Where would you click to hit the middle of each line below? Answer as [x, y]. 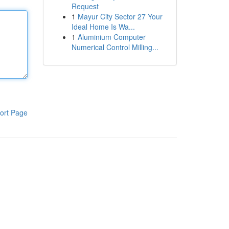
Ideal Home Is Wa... [103, 27]
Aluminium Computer [111, 37]
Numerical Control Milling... [115, 47]
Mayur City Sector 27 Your [120, 16]
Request [85, 6]
